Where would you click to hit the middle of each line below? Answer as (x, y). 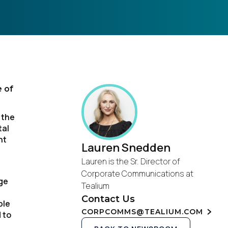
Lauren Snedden (126, 148)
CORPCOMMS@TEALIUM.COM (142, 211)
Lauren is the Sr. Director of (131, 161)
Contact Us (108, 199)
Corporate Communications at (137, 174)
